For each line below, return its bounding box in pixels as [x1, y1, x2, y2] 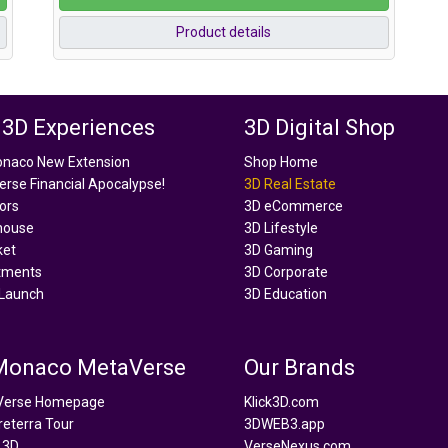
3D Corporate [244, 263, 328, 280]
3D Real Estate [244, 175, 336, 192]
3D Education [244, 285, 327, 302]
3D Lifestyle [244, 219, 318, 236]
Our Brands [244, 355, 355, 380]
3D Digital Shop [244, 115, 395, 140]
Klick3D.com [244, 393, 319, 410]
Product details [176, 24, 272, 40]
